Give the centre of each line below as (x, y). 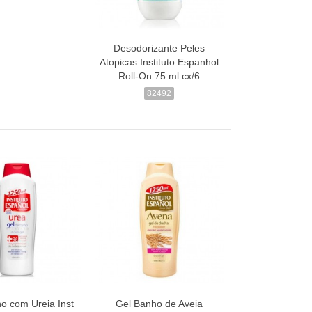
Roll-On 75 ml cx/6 (159, 76)
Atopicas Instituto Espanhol (159, 62)
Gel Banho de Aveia (159, 304)
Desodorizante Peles (159, 48)
